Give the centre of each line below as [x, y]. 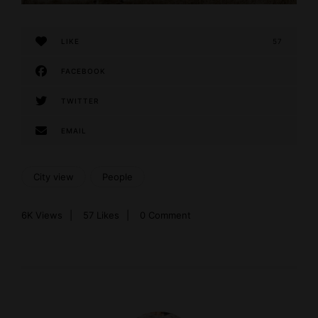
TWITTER [80, 101]
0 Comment [165, 215]
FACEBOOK [83, 71]
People [117, 177]
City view [54, 177]
